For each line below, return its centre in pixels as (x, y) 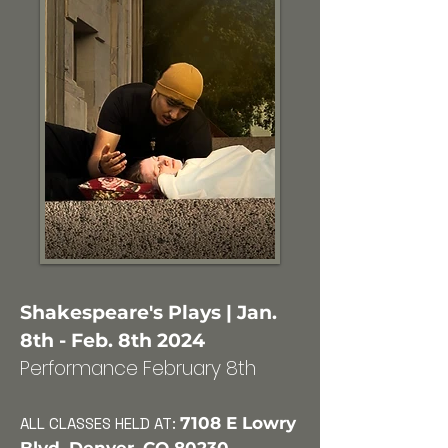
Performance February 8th (138, 368)
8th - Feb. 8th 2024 (112, 340)
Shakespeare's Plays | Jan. (148, 312)
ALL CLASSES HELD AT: (98, 423)
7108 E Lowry (238, 423)
